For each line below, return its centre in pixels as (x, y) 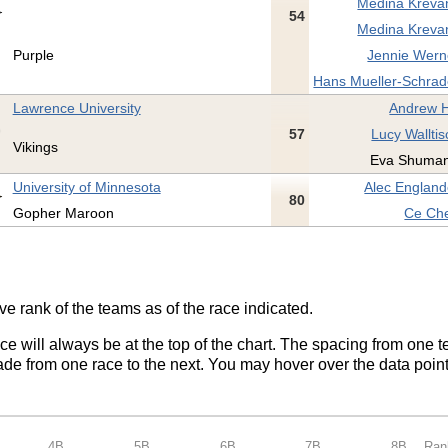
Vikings (35, 147)
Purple (33, 55)
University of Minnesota (86, 187)
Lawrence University (76, 108)
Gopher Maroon (63, 213)
